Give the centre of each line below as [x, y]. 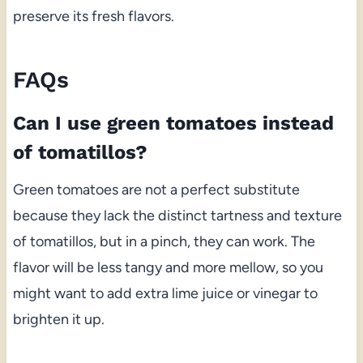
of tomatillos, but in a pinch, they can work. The [164, 241]
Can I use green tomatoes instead [173, 123]
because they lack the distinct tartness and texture [177, 215]
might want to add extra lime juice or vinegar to [165, 293]
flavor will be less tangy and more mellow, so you [168, 267]
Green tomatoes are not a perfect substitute [156, 189]
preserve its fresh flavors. [93, 16]
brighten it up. [58, 319]
